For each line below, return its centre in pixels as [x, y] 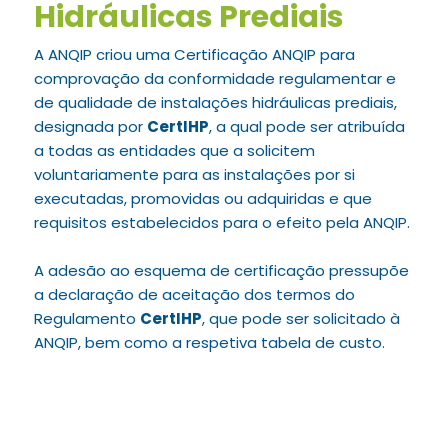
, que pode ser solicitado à [300, 318]
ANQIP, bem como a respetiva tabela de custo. [209, 342]
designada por [90, 126]
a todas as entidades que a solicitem [174, 150]
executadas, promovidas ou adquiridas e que [202, 198]
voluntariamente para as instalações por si [194, 174]
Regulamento [86, 318]
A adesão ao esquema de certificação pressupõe [221, 270]
